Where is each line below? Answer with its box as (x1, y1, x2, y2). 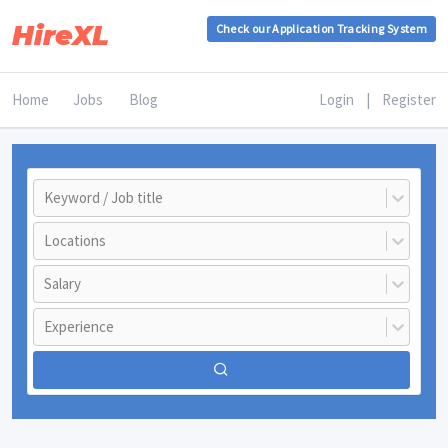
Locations (44, 231, 106, 250)
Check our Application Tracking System (215, 21, 427, 36)
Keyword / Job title (44, 188, 163, 207)
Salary (44, 274, 81, 293)
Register (382, 90, 436, 109)
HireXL (12, 19, 109, 52)
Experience (44, 317, 114, 336)
